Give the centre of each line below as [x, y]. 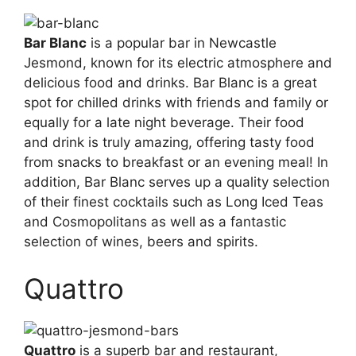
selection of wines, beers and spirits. [141, 241]
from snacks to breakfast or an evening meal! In [176, 162]
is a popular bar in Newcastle [182, 43]
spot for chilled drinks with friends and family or [176, 102]
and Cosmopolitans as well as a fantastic [155, 221]
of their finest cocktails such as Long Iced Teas [174, 201]
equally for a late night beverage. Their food [164, 122]
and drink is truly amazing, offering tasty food [169, 142]
